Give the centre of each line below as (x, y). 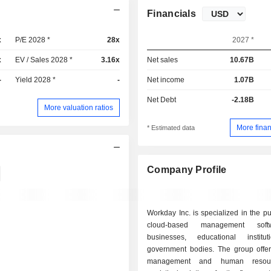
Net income (166, 80)
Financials (172, 14)
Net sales (163, 60)
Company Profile (187, 170)
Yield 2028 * (36, 80)
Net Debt (162, 100)
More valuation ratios (79, 107)
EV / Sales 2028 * (44, 60)
